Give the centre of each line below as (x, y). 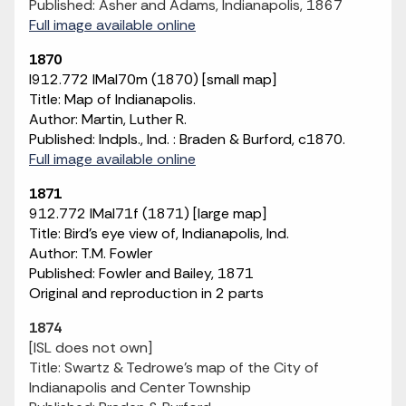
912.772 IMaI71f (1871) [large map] (148, 213)
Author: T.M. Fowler (91, 253)
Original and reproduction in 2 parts (146, 293)
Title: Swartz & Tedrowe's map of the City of (174, 367)
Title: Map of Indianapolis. (112, 99)
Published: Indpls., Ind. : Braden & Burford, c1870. (187, 139)
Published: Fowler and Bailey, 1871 (141, 273)
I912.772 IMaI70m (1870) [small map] (153, 79)
